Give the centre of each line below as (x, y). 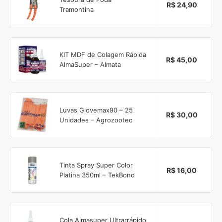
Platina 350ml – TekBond (97, 175)
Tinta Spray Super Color (96, 165)
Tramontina (77, 10)
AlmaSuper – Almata (90, 65)
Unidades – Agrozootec (96, 120)
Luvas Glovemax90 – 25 (96, 110)
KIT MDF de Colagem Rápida (103, 55)
